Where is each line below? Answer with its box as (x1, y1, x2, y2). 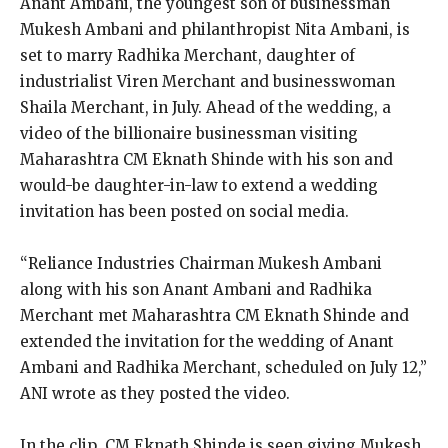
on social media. (222, 202, 349, 221)
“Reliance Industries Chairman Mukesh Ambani (20, 254, 382, 273)
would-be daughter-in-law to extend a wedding (20, 176, 378, 195)
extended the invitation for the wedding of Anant (20, 332, 394, 351)
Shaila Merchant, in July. (20, 98, 202, 117)
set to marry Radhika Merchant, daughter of (20, 46, 355, 65)
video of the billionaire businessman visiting (20, 124, 358, 143)
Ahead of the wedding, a (206, 98, 391, 117)
